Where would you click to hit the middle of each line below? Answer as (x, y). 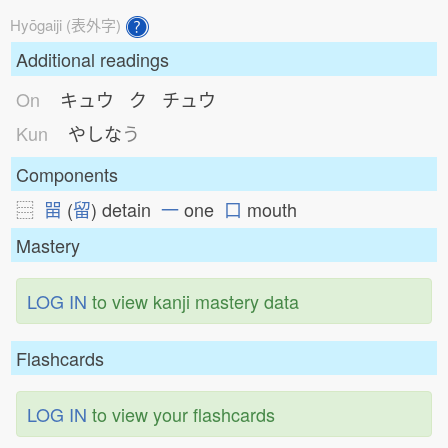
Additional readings (92, 59)
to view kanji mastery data (193, 301)
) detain (126, 209)
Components (67, 174)
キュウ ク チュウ (135, 99)
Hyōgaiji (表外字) (65, 24)
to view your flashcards (181, 414)
